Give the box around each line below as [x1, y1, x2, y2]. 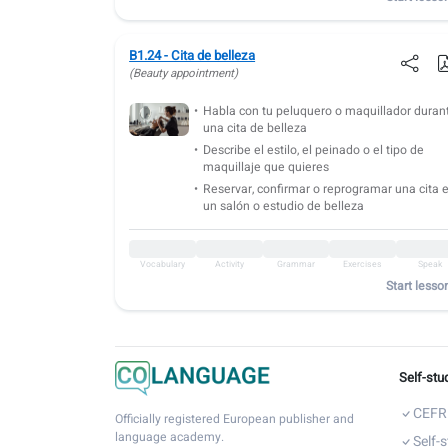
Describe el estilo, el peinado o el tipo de [202, 140, 424, 159]
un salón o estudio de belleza [202, 196, 364, 215]
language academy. [115, 427, 225, 446]
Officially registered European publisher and [115, 409, 355, 428]
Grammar [277, 258, 316, 272]
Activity [214, 258, 244, 272]
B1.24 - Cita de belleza [129, 45, 256, 66]
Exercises [343, 258, 383, 272]
